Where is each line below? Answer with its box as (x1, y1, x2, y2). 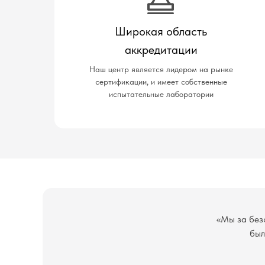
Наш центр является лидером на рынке (89, 64, 233, 74)
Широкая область (115, 24, 207, 38)
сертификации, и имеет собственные (95, 77, 227, 86)
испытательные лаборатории (108, 89, 214, 99)
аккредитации (124, 43, 198, 57)
